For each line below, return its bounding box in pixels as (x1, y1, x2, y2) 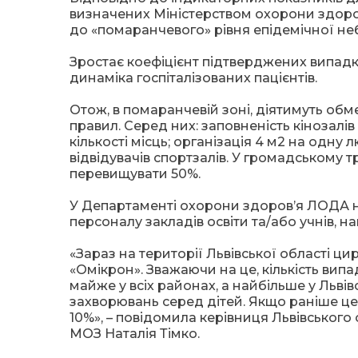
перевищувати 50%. (70, 166, 201, 181)
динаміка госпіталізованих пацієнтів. (70, 70, 317, 86)
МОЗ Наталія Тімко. (70, 326, 200, 341)
